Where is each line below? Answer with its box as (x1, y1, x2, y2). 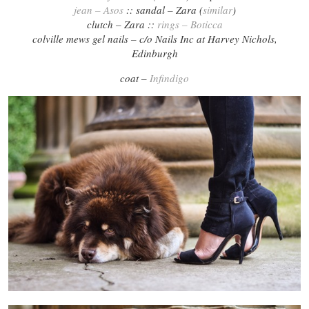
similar (202, 2, 232, 17)
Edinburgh (131, 46, 178, 60)
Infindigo (150, 70, 189, 85)
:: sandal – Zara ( (123, 2, 203, 17)
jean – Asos (73, 2, 123, 17)
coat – (120, 70, 150, 85)
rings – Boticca (157, 17, 223, 31)
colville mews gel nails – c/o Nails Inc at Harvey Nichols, (32, 31, 277, 46)
